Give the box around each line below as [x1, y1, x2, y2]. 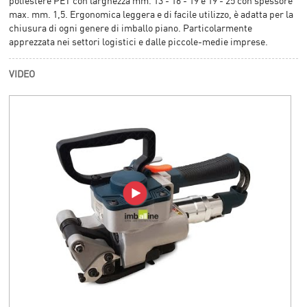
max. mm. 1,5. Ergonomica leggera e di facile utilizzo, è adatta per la [9, 8, 294, 21]
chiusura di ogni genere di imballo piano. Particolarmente [9, 21, 253, 34]
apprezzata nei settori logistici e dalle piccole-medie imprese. [9, 35, 269, 48]
